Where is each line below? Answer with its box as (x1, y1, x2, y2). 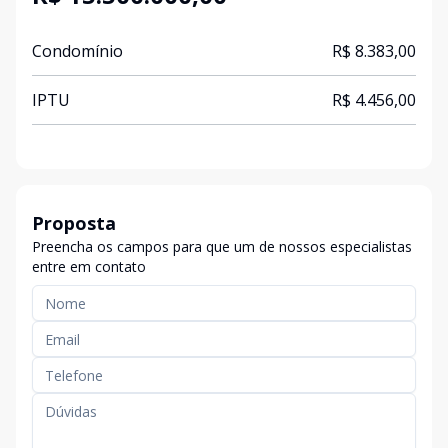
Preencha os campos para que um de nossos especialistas (32, 237, 412, 256)
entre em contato (32, 257, 146, 276)
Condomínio (32, 40, 123, 62)
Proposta (32, 211, 116, 235)
